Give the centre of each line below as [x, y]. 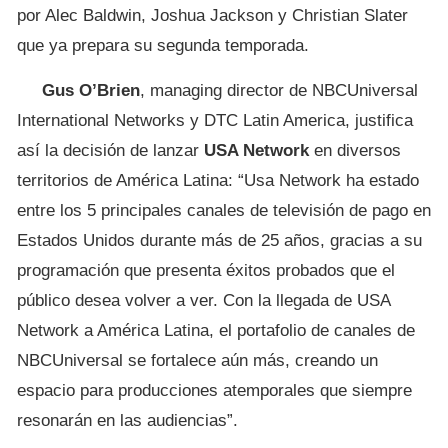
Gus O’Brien [91, 91]
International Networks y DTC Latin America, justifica [215, 121]
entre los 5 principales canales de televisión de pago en [224, 211]
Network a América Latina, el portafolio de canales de [216, 331]
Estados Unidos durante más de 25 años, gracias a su [219, 241]
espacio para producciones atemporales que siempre [214, 391]
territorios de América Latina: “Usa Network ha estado [218, 181]
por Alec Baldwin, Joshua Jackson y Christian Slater [212, 16]
